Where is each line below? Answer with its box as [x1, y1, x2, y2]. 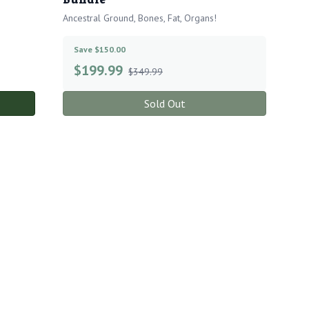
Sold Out [143, 97, 186, 111]
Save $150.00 [74, 44, 126, 55]
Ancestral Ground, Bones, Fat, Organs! [63, 12, 217, 25]
